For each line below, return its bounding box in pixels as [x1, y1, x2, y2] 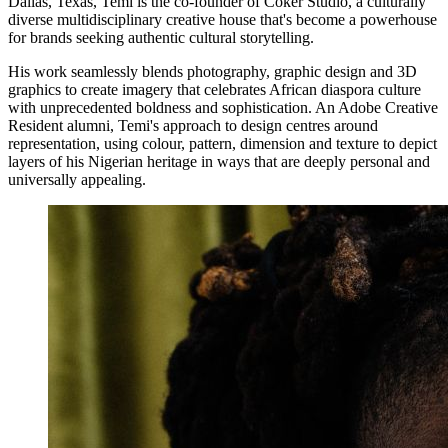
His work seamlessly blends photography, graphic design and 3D [8, 63, 417, 81]
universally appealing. [8, 171, 146, 189]
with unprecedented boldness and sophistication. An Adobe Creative [8, 99, 438, 117]
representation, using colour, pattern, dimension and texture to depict [8, 135, 437, 153]
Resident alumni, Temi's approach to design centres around [8, 117, 378, 135]
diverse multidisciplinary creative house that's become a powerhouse [8, 11, 437, 29]
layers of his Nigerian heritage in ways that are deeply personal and [8, 153, 430, 171]
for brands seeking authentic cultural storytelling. [8, 29, 314, 47]
